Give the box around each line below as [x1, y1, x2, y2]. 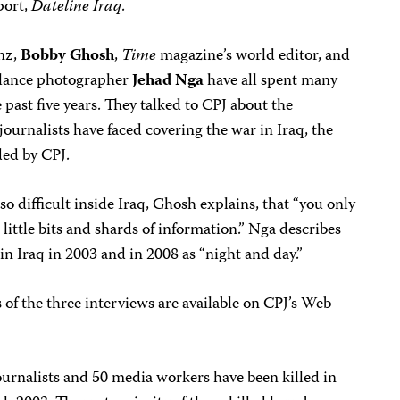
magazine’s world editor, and [155, 43, 350, 70]
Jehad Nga [131, 68, 204, 95]
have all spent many [203, 68, 337, 95]
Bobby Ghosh [20, 43, 114, 70]
